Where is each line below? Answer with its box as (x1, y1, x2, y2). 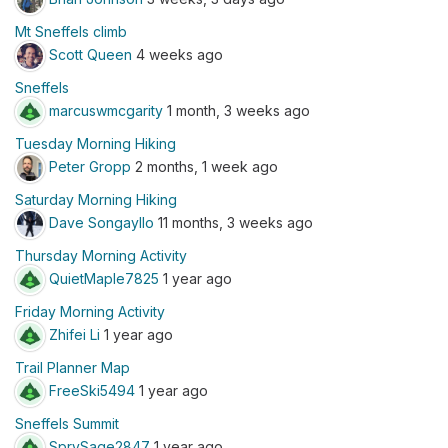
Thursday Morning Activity (15, 247, 187, 264)
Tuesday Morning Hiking (15, 135, 176, 152)
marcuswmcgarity (49, 101, 163, 119)
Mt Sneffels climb (15, 23, 127, 40)
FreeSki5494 (49, 381, 135, 399)
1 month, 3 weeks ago (163, 101, 310, 119)
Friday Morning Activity (15, 303, 165, 320)
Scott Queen (49, 45, 132, 63)
